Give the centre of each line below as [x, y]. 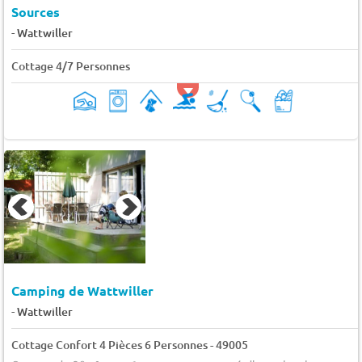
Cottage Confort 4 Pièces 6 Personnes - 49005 [129, 344]
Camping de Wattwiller [82, 290]
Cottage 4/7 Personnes [70, 66]
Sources [35, 12]
